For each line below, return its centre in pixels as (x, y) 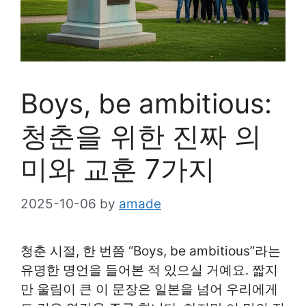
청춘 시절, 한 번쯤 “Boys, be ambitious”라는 (151, 251)
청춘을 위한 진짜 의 (141, 136)
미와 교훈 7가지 (118, 169)
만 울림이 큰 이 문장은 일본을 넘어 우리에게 (149, 289)
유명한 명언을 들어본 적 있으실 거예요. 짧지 (149, 270)
